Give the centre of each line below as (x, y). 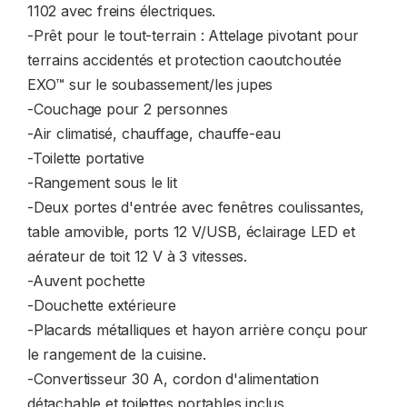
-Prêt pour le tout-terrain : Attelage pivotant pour (193, 35)
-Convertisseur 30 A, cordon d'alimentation (173, 379)
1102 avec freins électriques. (122, 11)
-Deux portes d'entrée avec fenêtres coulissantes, (196, 207)
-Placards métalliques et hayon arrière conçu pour (198, 330)
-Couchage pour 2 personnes (128, 109)
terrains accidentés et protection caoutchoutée (184, 60)
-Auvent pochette (86, 281)
